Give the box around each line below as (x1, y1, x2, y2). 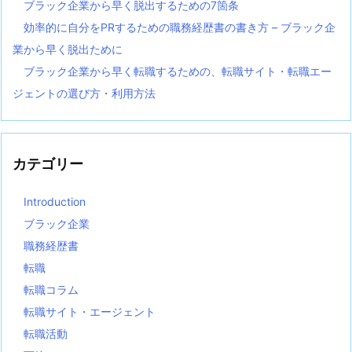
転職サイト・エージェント (24, 305, 156, 319)
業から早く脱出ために (13, 42, 123, 57)
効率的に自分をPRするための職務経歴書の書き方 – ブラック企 (24, 20, 335, 35)
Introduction (24, 195, 86, 209)
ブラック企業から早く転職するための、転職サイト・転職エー (24, 64, 332, 79)
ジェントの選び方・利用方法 (13, 86, 156, 101)
